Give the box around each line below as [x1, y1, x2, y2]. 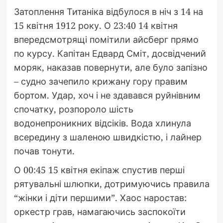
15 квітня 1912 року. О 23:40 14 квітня [13, 19, 178, 31]
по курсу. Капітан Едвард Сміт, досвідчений [13, 47, 206, 59]
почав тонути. [13, 144, 75, 157]
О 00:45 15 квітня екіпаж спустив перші [13, 163, 185, 176]
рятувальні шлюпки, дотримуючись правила [13, 177, 210, 190]
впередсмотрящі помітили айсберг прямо [13, 33, 199, 45]
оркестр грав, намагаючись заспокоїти [13, 205, 186, 218]
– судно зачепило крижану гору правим [13, 75, 188, 87]
